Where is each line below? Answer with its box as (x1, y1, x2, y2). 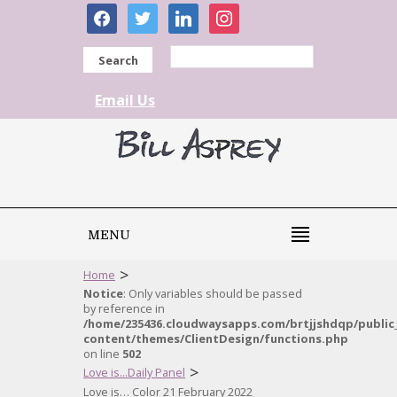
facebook (86, 3, 148, 22)
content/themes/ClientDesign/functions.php (83, 331, 348, 346)
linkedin (167, 3, 220, 22)
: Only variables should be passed (123, 285, 302, 301)
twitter (127, 3, 171, 22)
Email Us (95, 90, 155, 110)
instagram (208, 3, 276, 22)
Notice (83, 285, 123, 301)
